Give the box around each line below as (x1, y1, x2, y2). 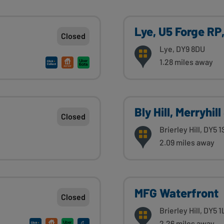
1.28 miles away (159, 57, 213, 67)
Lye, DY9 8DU (159, 44, 205, 54)
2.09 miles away (159, 137, 214, 147)
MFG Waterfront (134, 185, 218, 200)
